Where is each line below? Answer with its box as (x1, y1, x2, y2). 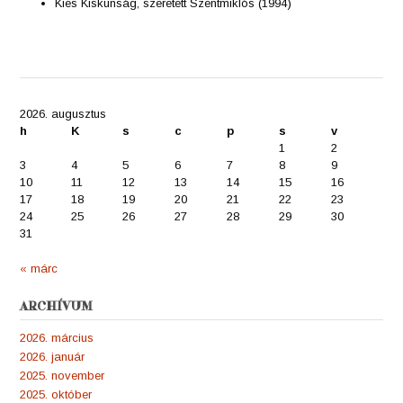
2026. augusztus (20, 107, 106, 121)
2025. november (20, 368, 104, 382)
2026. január (20, 349, 85, 363)
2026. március (20, 330, 94, 345)
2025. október (20, 387, 92, 401)
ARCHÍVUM (20, 299, 93, 314)
